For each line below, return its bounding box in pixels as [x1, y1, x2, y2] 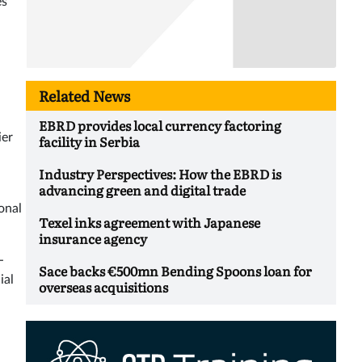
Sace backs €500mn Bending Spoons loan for [39, 261, 312, 281]
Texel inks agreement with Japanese [39, 213, 260, 233]
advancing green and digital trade [39, 180, 246, 200]
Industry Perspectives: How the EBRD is [39, 164, 281, 184]
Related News [39, 85, 130, 107]
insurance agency [39, 229, 147, 249]
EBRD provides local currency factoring [39, 116, 281, 136]
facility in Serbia [39, 132, 140, 152]
